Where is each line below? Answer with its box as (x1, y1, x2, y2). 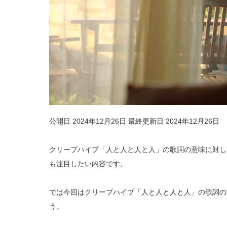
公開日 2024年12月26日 (49, 117, 128, 126)
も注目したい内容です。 (49, 160, 127, 168)
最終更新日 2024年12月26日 (128, 117, 219, 126)
